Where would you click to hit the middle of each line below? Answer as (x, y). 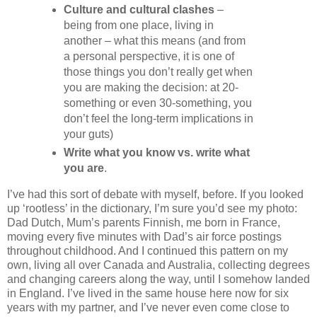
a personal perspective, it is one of (149, 57)
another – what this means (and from (154, 41)
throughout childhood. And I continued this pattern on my (148, 251)
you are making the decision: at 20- (151, 88)
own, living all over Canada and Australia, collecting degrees (158, 265)
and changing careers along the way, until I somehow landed (158, 279)
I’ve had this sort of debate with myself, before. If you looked (155, 195)
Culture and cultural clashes (139, 10)
